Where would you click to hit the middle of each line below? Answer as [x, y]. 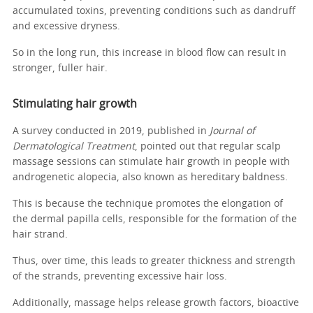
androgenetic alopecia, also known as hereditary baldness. [152, 177]
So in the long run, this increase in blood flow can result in [150, 53]
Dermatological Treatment [74, 146]
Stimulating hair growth [75, 104]
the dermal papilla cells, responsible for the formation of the [155, 219]
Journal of [232, 131]
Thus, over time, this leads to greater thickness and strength [154, 261]
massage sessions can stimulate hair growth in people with [151, 162]
